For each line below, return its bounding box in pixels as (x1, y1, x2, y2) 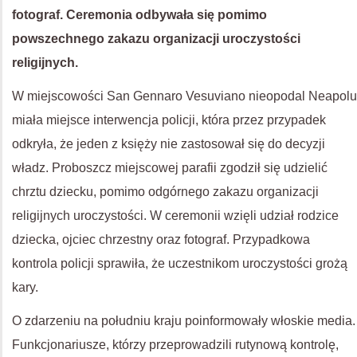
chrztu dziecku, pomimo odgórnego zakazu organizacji (12, 185, 319, 198)
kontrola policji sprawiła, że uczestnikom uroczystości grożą (12, 257, 347, 270)
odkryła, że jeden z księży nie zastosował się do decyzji (12, 137, 325, 151)
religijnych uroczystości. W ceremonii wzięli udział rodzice (12, 209, 339, 222)
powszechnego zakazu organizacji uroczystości (12, 32, 300, 45)
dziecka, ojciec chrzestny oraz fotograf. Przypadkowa (12, 233, 310, 246)
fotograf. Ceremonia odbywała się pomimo (12, 8, 267, 22)
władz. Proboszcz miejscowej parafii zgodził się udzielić (12, 161, 328, 175)
